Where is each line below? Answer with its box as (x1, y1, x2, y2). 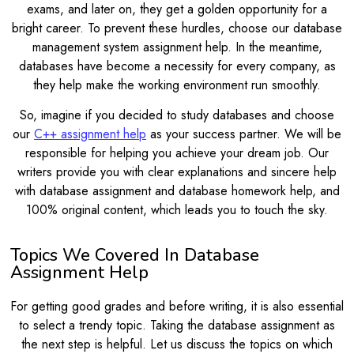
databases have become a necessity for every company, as (18, 56, 336, 75)
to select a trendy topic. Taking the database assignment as (19, 316, 335, 335)
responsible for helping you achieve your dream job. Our (25, 144, 329, 163)
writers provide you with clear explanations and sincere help (17, 163, 337, 182)
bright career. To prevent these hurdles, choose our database (12, 18, 342, 37)
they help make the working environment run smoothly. (33, 75, 321, 94)
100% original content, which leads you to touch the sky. (26, 201, 328, 220)
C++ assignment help (34, 125, 146, 144)
